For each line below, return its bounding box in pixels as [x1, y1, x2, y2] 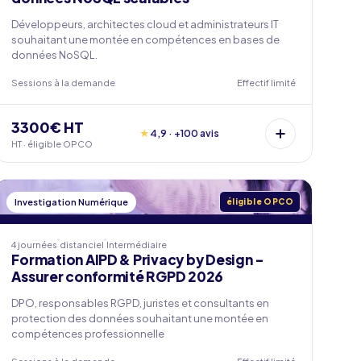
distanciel [60, 239, 105, 250]
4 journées [11, 239, 58, 250]
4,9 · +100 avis [149, 127, 219, 139]
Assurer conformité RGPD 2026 [11, 268, 224, 285]
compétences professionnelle [11, 327, 165, 340]
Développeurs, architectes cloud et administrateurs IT [11, 18, 280, 31]
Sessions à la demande [11, 77, 116, 88]
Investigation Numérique [15, 197, 129, 207]
